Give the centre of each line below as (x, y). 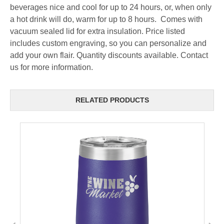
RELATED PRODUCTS (112, 100)
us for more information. (51, 67)
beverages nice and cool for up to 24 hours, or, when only (111, 7)
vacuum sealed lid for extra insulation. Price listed (97, 31)
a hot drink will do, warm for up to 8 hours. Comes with (106, 19)
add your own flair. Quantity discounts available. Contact (109, 55)
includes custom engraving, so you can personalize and (108, 43)
